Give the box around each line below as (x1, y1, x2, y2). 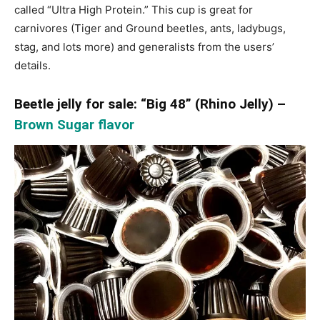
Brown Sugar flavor (14, 116, 134, 134)
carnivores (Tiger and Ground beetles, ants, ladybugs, (14, 21, 286, 36)
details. (14, 59, 51, 73)
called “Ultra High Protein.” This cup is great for (14, 3, 253, 17)
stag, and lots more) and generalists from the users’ (14, 40, 274, 54)
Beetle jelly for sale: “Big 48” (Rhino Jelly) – (14, 96, 286, 113)
